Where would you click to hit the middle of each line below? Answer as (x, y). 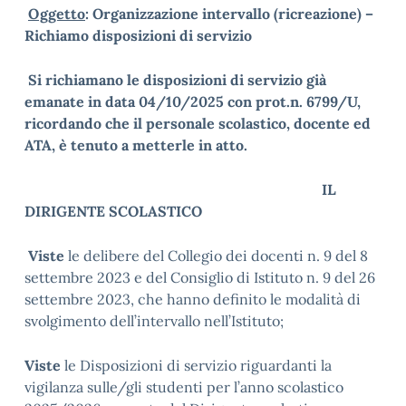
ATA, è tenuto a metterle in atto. (136, 145)
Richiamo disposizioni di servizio (138, 35)
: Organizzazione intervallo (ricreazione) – (229, 14)
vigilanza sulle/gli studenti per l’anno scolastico (184, 387)
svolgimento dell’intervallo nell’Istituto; (154, 321)
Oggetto (57, 14)
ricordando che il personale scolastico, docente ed (198, 123)
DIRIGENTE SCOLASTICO (113, 211)
